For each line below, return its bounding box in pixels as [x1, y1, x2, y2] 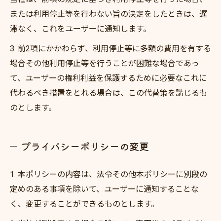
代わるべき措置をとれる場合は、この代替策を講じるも [10, 88, 207, 98]
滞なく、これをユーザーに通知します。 [10, 24, 151, 34]
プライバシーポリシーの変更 [21, 139, 149, 153]
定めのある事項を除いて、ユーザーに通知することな [10, 184, 199, 194]
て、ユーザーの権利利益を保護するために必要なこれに [10, 74, 207, 83]
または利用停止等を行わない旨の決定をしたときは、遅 [10, 9, 207, 19]
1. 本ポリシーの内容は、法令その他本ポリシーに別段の [10, 170, 207, 179]
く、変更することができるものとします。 [10, 199, 159, 209]
